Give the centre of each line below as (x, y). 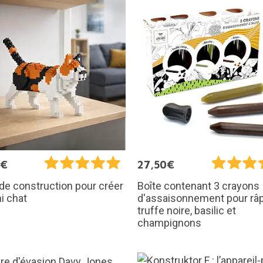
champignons (169, 223)
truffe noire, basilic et (187, 211)
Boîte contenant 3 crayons (198, 186)
